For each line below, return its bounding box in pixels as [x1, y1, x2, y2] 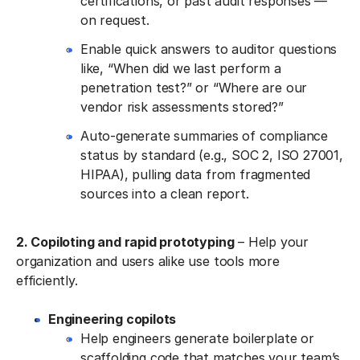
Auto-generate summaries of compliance [80, 127, 328, 144]
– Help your [234, 233, 309, 250]
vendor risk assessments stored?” [80, 98, 284, 115]
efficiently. [16, 272, 78, 288]
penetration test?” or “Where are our [80, 79, 308, 96]
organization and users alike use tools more [16, 252, 280, 269]
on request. [80, 11, 149, 28]
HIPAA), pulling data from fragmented [80, 166, 311, 182]
